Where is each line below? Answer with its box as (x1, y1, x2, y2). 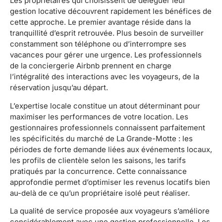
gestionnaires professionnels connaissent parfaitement (10, 122, 205, 132)
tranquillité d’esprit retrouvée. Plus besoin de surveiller (10, 28, 204, 38)
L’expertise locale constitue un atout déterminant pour (10, 101, 200, 111)
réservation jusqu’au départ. (10, 83, 108, 93)
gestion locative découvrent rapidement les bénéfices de (10, 6, 212, 16)
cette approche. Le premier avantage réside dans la (10, 17, 191, 27)
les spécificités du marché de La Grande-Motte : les (10, 133, 193, 143)
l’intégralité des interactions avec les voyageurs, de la (10, 72, 199, 82)
